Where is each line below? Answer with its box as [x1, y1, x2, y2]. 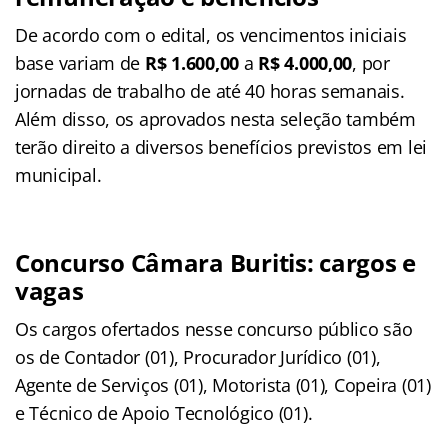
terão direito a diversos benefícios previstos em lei [15, 134, 427, 159]
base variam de [15, 50, 145, 75]
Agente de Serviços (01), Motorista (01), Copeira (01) [15, 372, 431, 397]
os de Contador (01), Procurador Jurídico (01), [15, 344, 381, 369]
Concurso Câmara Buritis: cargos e [15, 245, 417, 279]
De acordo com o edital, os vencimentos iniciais [15, 22, 407, 47]
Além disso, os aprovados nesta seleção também [15, 106, 416, 131]
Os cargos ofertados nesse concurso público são [15, 316, 413, 341]
